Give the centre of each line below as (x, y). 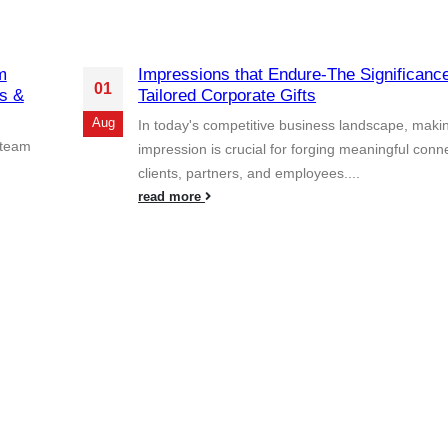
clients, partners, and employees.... (249, 172)
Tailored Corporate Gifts (227, 95)
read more (172, 196)
